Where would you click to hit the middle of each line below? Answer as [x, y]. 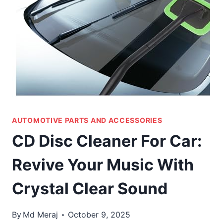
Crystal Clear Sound [90, 189]
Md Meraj [41, 215]
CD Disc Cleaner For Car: [107, 141]
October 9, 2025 [99, 215]
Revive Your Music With [103, 165]
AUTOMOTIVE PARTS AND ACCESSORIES [87, 120]
